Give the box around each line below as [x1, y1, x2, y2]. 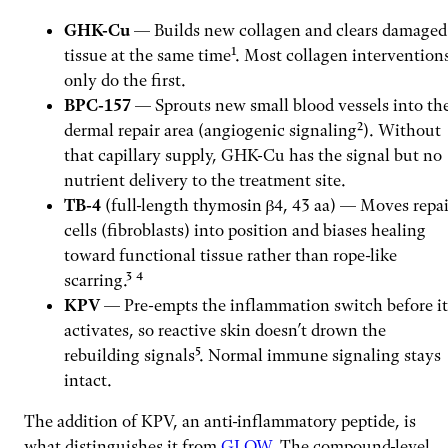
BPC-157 [64, 95, 131, 116]
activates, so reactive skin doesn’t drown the [64, 320, 386, 341]
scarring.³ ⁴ [64, 270, 143, 291]
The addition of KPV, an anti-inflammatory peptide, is [24, 411, 416, 432]
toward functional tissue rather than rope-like [64, 245, 397, 266]
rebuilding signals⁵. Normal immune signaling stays [64, 345, 441, 366]
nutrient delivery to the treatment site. [64, 170, 346, 191]
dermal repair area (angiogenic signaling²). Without [64, 120, 441, 141]
